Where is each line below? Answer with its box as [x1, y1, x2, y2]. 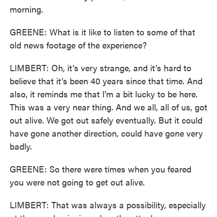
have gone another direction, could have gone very [10, 127, 203, 139]
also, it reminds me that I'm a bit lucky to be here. [10, 88, 198, 100]
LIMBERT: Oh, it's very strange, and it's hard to [10, 62, 191, 74]
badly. [10, 140, 32, 152]
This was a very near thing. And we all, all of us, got [10, 101, 207, 113]
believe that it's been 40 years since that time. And [10, 75, 202, 87]
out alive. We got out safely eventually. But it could [10, 114, 202, 126]
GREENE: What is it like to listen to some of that [10, 26, 195, 38]
